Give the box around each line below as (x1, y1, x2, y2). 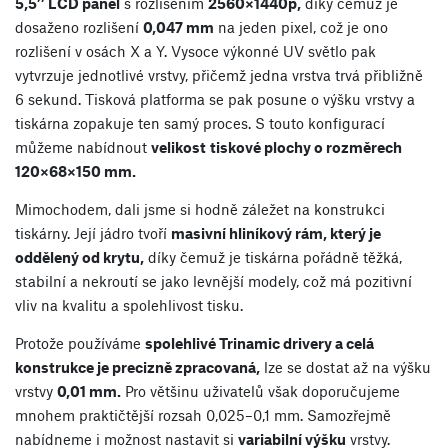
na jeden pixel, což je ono (214, 17, 388, 36)
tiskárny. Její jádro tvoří (15, 223, 171, 242)
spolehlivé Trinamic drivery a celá (145, 333, 374, 352)
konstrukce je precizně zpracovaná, (15, 357, 260, 376)
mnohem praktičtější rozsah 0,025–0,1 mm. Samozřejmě (15, 405, 391, 424)
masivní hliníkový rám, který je (171, 223, 381, 242)
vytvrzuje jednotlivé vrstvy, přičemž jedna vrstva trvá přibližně (15, 65, 423, 84)
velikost (151, 137, 206, 156)
